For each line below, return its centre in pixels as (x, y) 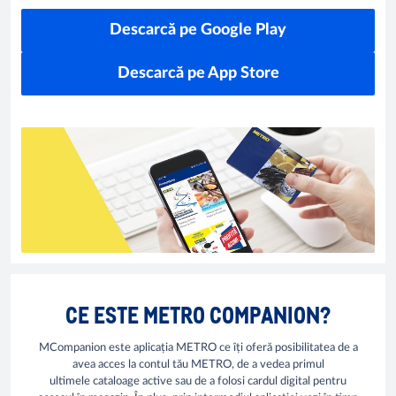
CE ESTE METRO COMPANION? (198, 314)
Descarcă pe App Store (198, 73)
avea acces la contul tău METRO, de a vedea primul (198, 365)
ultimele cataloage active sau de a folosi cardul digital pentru (198, 382)
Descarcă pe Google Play (198, 30)
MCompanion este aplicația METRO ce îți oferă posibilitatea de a (198, 348)
